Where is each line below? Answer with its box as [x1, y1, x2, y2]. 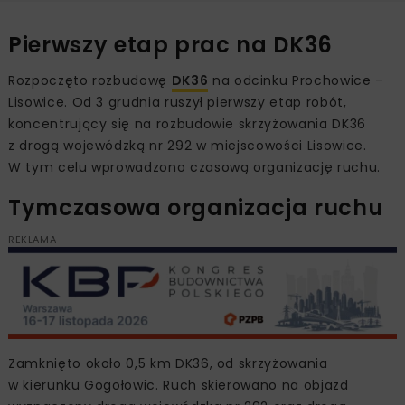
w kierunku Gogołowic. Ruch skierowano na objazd [8, 375, 349, 394]
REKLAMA [8, 232, 57, 248]
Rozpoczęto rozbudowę [8, 71, 172, 90]
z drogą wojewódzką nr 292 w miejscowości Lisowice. [8, 137, 367, 155]
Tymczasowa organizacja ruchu [8, 193, 383, 223]
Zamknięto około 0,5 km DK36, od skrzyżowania [8, 353, 328, 372]
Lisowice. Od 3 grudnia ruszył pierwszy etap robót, [8, 93, 347, 112]
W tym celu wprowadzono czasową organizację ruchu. [8, 158, 381, 177]
